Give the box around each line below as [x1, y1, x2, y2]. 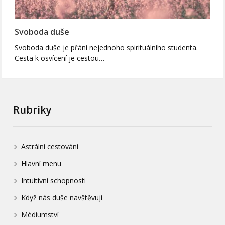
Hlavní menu [21, 159, 62, 169]
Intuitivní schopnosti [21, 176, 86, 186]
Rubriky [13, 103, 52, 117]
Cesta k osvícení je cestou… [15, 53, 105, 63]
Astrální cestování [21, 142, 79, 152]
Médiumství [21, 210, 59, 220]
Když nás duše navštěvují [21, 193, 103, 203]
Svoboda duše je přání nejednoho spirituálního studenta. [15, 43, 198, 53]
